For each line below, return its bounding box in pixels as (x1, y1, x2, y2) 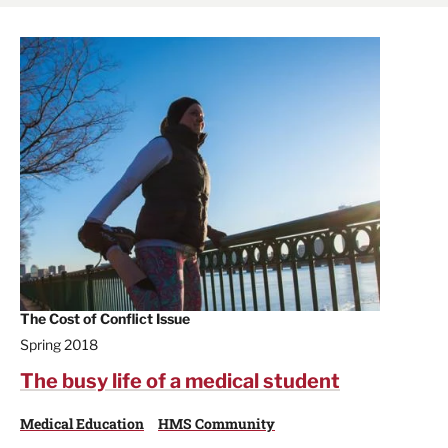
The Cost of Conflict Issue (20, 309, 190, 327)
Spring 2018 (20, 335, 98, 353)
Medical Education (20, 413, 144, 433)
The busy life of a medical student (20, 368, 340, 393)
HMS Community (158, 413, 275, 433)
